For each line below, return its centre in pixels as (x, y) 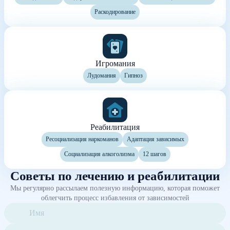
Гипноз (133, 75)
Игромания (115, 63)
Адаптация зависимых (156, 139)
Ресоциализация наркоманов (82, 139)
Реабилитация (115, 127)
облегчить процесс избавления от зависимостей (115, 197)
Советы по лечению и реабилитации (115, 176)
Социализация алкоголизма (99, 154)
